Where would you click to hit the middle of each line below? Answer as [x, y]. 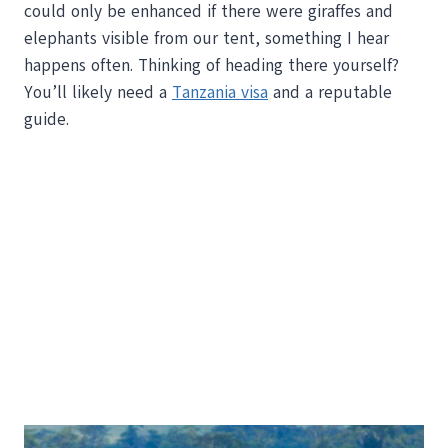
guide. [46, 120]
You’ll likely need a [98, 93]
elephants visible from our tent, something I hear [206, 39]
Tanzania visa [220, 93]
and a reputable [330, 93]
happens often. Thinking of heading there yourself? [211, 66]
